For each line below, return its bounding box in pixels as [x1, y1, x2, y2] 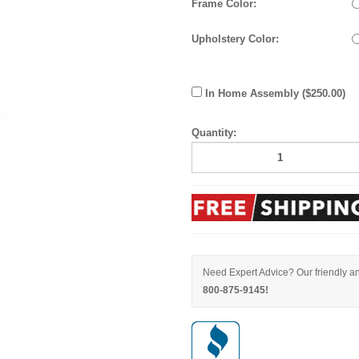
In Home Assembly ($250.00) [202, 87, 345, 99]
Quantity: [192, 126, 236, 139]
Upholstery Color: [192, 32, 279, 45]
